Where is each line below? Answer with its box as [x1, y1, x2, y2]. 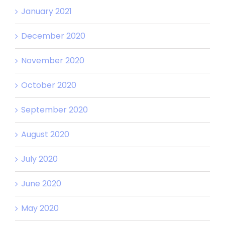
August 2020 [21, 128, 69, 140]
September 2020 [21, 103, 88, 116]
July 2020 [21, 153, 58, 165]
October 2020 [21, 79, 76, 91]
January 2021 [21, 5, 72, 17]
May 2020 [21, 202, 59, 214]
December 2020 [21, 30, 85, 42]
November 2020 [21, 54, 84, 66]
